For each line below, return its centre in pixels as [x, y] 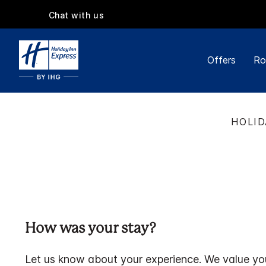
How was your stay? [91, 229]
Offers [221, 60]
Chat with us [76, 15]
